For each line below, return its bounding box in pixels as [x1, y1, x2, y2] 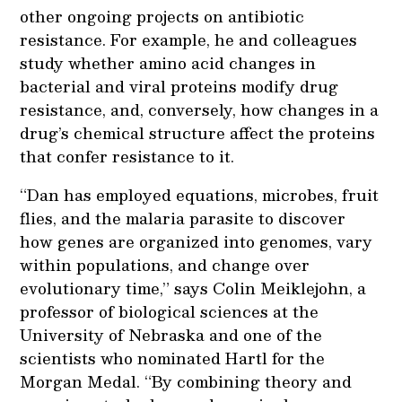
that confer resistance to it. [20, 143, 235, 169]
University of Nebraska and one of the [20, 321, 323, 347]
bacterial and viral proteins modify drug [20, 73, 339, 99]
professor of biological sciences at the [20, 298, 319, 324]
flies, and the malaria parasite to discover [20, 205, 346, 231]
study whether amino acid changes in [20, 49, 317, 75]
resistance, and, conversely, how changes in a [20, 96, 380, 122]
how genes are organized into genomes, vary [20, 228, 373, 254]
